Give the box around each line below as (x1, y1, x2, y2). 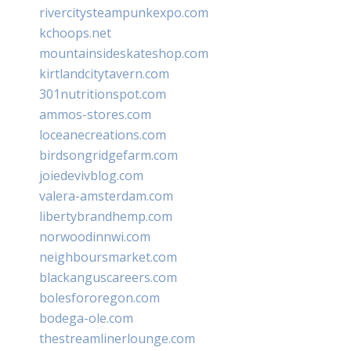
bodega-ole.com (39, 309, 133, 327)
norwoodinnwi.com (39, 227, 150, 245)
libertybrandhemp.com (39, 207, 172, 225)
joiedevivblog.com (39, 166, 143, 184)
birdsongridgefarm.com (39, 146, 178, 164)
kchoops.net (39, 24, 111, 42)
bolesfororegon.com (39, 288, 160, 306)
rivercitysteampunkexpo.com (39, 3, 208, 21)
